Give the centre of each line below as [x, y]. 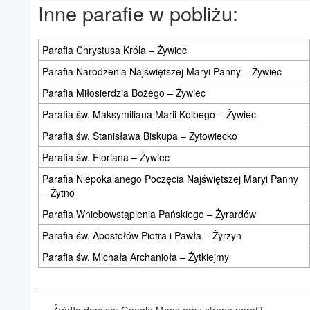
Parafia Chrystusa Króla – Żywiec [115, 50]
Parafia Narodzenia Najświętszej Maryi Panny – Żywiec [162, 72]
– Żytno [58, 193]
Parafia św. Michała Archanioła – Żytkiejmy [136, 257]
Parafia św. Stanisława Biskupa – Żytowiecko [140, 136]
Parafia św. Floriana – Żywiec [106, 157]
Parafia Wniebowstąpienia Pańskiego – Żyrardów [149, 214]
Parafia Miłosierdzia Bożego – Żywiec [124, 93]
